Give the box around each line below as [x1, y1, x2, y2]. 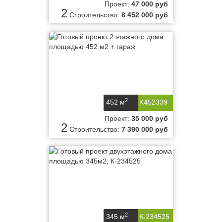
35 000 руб [131, 114, 168, 122]
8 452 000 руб [121, 11, 168, 19]
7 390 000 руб [121, 125, 168, 133]
